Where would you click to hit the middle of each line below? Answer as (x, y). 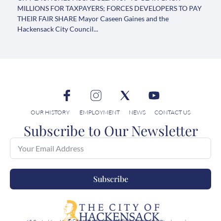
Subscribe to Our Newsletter (110, 131)
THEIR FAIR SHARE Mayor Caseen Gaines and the (93, 19)
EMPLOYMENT (100, 112)
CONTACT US (172, 112)
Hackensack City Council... (58, 29)
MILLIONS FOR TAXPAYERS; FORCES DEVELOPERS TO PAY (110, 8)
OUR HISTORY (50, 112)
